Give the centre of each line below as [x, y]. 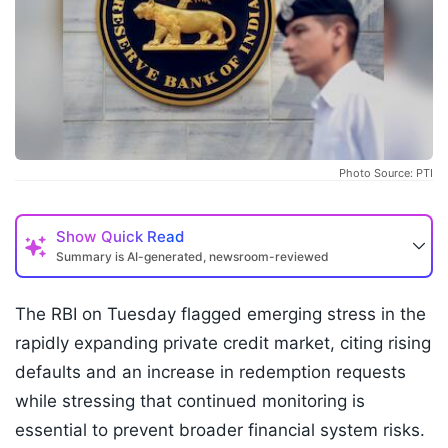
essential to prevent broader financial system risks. [220, 430]
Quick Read [142, 237]
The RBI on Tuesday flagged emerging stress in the [220, 314]
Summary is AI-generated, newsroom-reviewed [192, 257]
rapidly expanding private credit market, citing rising [223, 343]
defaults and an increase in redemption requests [210, 372]
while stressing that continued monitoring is [190, 401]
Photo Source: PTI [386, 173]
